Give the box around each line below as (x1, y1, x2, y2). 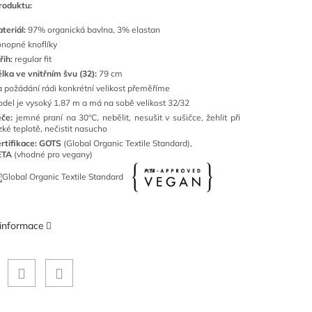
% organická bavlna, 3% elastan (38, 24, 160, 35)
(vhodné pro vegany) (14, 149, 93, 159)
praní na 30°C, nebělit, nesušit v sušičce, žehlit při (43, 112, 241, 123)
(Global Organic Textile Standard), (61, 138, 192, 148)
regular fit (13, 54, 52, 64)
